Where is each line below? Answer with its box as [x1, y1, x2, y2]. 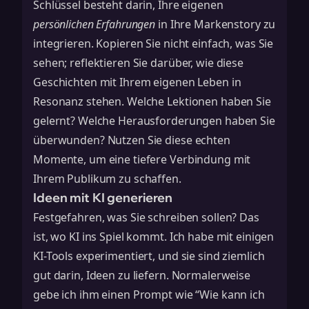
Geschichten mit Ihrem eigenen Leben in [33, 74, 241, 90]
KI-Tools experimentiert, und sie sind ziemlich [33, 248, 265, 263]
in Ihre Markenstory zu [155, 17, 276, 32]
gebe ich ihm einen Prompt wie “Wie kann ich [33, 287, 265, 302]
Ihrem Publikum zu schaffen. [33, 171, 181, 186]
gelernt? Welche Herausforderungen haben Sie [33, 113, 275, 128]
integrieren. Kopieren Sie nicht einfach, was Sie [33, 36, 274, 51]
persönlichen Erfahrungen [33, 17, 156, 32]
